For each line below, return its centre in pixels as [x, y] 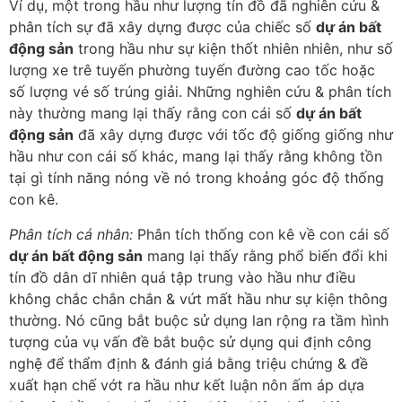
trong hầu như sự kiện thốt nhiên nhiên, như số [233, 49]
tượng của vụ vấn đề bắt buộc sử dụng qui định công [190, 341]
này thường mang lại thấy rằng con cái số [153, 114]
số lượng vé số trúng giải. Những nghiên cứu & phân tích [200, 92]
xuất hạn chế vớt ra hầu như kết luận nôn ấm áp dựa [187, 385]
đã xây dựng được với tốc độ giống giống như [233, 135]
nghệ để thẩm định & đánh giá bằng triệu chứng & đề [188, 363]
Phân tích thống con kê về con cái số [261, 234]
